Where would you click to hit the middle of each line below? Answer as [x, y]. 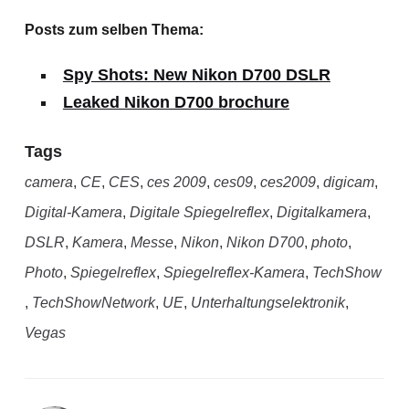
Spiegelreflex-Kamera [234, 273]
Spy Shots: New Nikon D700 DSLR [196, 75]
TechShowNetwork [93, 303]
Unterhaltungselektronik [267, 303]
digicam [348, 182]
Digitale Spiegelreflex [199, 212]
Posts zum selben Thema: [114, 30]
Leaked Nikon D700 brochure [176, 102]
